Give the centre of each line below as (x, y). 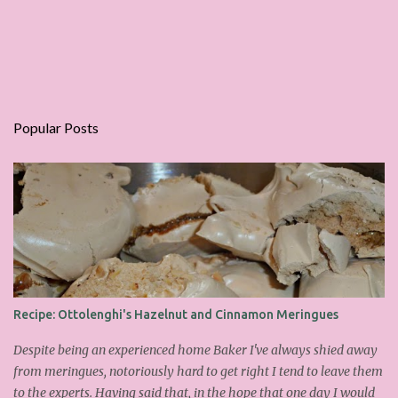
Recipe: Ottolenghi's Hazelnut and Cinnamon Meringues (176, 314)
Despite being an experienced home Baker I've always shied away (195, 350)
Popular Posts (56, 127)
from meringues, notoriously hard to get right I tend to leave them (198, 371)
